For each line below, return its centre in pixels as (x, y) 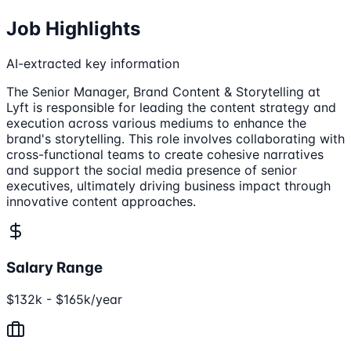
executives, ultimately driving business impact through (168, 186)
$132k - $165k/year (64, 299)
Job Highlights (73, 29)
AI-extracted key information (93, 64)
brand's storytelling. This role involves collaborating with (175, 139)
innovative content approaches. (101, 202)
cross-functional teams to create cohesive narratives (165, 155)
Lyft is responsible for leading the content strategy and (171, 108)
